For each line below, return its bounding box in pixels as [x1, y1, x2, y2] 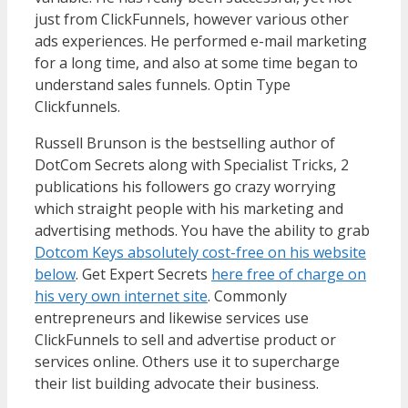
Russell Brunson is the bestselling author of [35, 132, 335, 153]
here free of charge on [211, 263, 366, 284]
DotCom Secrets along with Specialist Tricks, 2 [35, 154, 349, 175]
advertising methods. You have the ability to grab [35, 219, 370, 240]
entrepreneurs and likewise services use [35, 307, 309, 328]
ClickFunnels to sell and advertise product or [35, 329, 336, 350]
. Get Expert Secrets [76, 263, 211, 284]
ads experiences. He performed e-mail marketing [35, 30, 367, 51]
